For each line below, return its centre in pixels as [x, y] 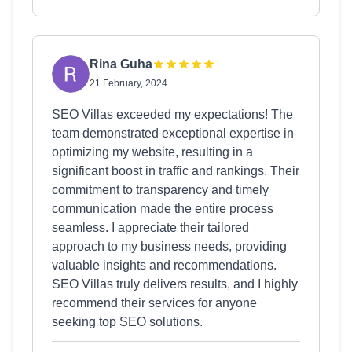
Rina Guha [121, 64]
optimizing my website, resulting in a [152, 152]
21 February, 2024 [128, 83]
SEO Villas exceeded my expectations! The [172, 114]
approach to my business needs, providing [169, 246]
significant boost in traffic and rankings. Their [176, 171]
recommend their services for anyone [154, 303]
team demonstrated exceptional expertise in [173, 133]
